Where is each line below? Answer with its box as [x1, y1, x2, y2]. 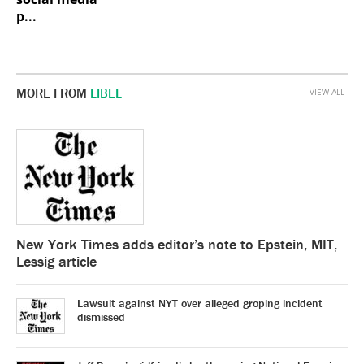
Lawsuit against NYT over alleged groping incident [77, 296, 323, 310]
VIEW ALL [310, 86, 344, 97]
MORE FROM [16, 84, 90, 101]
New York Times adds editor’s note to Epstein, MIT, [16, 235, 337, 253]
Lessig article [16, 252, 97, 271]
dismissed [77, 310, 125, 324]
